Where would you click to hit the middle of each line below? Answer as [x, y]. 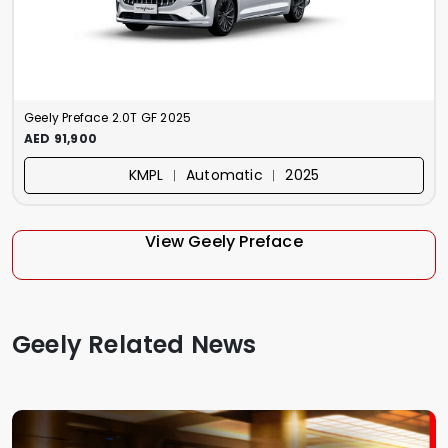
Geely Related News [134, 344]
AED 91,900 [60, 138]
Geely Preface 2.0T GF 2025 [108, 117]
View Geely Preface [224, 241]
